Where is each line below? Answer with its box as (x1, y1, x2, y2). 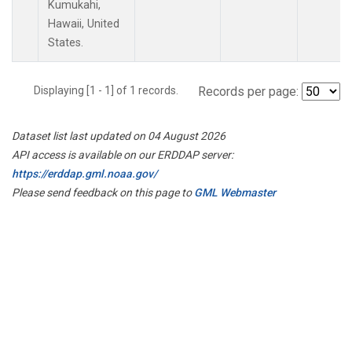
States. (48, 35, 83, 49)
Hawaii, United (48, 16, 119, 31)
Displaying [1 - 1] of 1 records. (34, 83, 188, 97)
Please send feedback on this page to (12, 185, 194, 199)
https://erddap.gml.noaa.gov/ (12, 167, 157, 180)
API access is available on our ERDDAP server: (12, 148, 233, 161)
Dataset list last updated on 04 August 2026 (12, 129, 225, 142)
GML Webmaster (194, 185, 276, 199)
